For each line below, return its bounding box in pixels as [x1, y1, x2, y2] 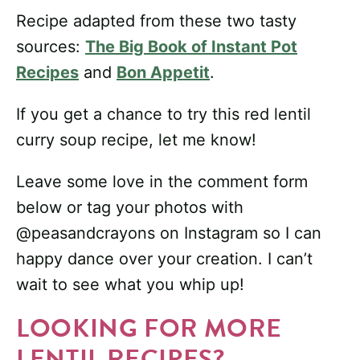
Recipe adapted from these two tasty [16, 11, 297, 31]
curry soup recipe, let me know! [16, 130, 256, 150]
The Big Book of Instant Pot [85, 37, 297, 57]
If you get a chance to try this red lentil [16, 104, 311, 125]
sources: [16, 37, 85, 57]
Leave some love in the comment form [16, 172, 308, 192]
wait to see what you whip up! [16, 275, 244, 295]
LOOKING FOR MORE [16, 309, 282, 348]
